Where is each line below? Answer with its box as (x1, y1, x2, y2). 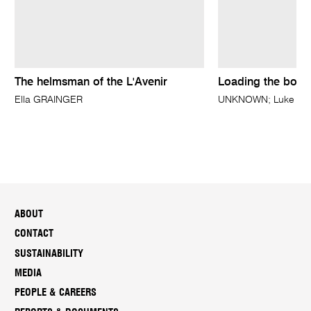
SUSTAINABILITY (15, 248, 84, 259)
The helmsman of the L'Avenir (15, 77, 168, 89)
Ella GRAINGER (15, 95, 83, 106)
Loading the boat (217, 77, 307, 89)
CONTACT (15, 228, 54, 239)
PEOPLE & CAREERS (15, 287, 97, 299)
